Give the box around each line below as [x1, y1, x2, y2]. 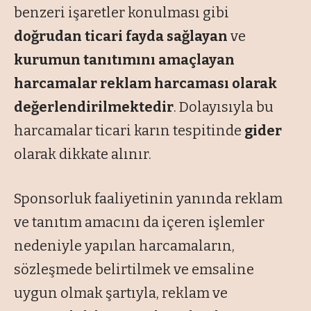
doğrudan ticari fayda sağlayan [14, 28, 228, 45]
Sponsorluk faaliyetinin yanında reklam [14, 190, 283, 208]
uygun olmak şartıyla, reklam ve [14, 285, 228, 302]
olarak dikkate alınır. [14, 146, 151, 163]
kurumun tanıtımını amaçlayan [14, 51, 235, 69]
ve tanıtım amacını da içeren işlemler [14, 214, 264, 231]
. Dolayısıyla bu [174, 99, 274, 116]
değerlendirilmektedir [14, 99, 174, 116]
